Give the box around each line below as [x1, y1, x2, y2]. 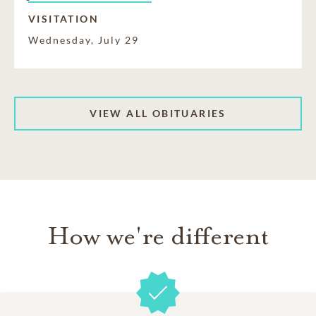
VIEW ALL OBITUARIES [90, 107, 226, 120]
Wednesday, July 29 [28, 33, 139, 46]
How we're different [47, 219, 269, 252]
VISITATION [28, 12, 99, 25]
